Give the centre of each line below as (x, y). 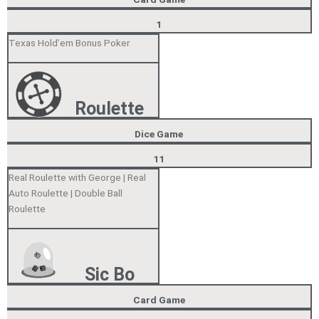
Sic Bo (109, 275)
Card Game (159, 300)
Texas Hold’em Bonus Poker (69, 42)
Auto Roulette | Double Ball (66, 193)
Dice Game (159, 134)
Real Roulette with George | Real (77, 177)
